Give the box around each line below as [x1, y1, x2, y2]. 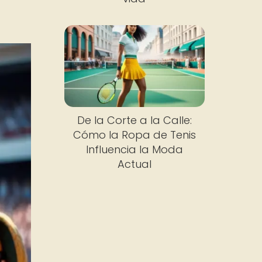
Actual [117, 157, 151, 172]
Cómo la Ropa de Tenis [73, 127, 196, 143]
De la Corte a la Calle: [77, 113, 192, 128]
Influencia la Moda [85, 142, 183, 157]
